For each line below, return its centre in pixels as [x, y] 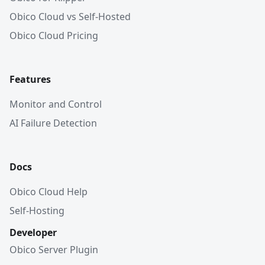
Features [30, 79]
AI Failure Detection [53, 123]
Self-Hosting [37, 211]
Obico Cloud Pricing [54, 35]
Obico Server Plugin [54, 250]
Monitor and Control [56, 104]
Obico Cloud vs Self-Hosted [70, 17]
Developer [33, 232]
